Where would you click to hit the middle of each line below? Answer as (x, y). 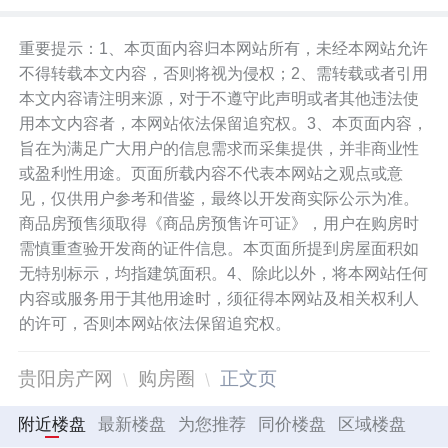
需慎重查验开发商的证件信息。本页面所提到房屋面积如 (219, 248)
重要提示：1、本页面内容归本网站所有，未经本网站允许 (224, 48)
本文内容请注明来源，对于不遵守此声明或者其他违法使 (219, 98)
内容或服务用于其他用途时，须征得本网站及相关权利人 (219, 298)
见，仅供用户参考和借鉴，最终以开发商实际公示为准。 (219, 198)
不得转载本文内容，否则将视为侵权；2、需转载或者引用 (224, 73)
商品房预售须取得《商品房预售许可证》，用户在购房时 (219, 223)
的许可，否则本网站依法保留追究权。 (155, 323)
